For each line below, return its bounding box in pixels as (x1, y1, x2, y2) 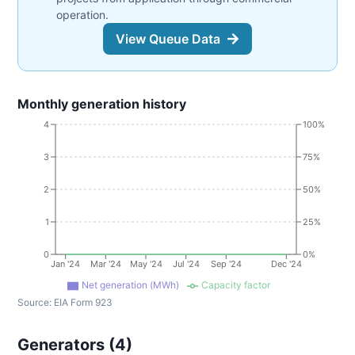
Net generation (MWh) (82, 279, 179, 291)
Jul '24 (172, 258, 200, 269)
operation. (56, 8, 109, 21)
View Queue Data (116, 30, 220, 47)
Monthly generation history (17, 96, 186, 112)
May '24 (129, 258, 162, 269)
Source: (17, 296, 54, 308)
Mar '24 (90, 258, 121, 269)
